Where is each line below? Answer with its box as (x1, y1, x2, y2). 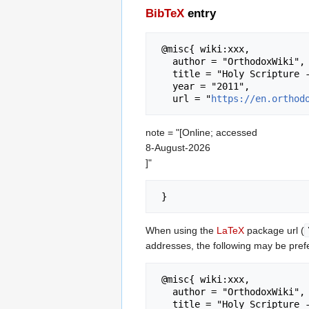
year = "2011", (156, 81, 172, 92)
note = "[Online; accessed (146, 127, 257, 139)
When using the (146, 225, 217, 237)
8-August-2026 (146, 142, 210, 154)
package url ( (244, 225, 304, 237)
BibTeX (146, 7, 184, 21)
